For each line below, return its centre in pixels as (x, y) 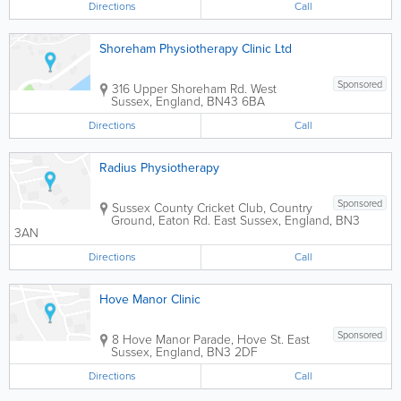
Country (291, 208)
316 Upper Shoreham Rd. (179, 89)
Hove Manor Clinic (150, 299)
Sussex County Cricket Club (188, 208)
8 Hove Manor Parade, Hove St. (198, 340)
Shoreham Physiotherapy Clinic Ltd (196, 49)
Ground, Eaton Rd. (161, 221)
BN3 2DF (232, 352)
